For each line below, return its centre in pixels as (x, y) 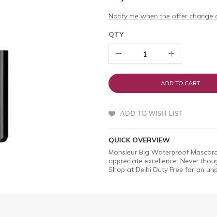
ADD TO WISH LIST (151, 113)
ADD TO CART (180, 83)
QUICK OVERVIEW (139, 140)
